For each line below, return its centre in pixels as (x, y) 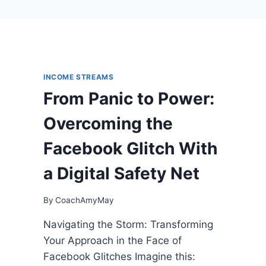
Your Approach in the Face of (113, 240)
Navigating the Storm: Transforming (128, 224)
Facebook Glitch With (130, 148)
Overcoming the (108, 123)
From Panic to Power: (129, 98)
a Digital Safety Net (121, 173)
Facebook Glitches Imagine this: (119, 256)
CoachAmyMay (85, 200)
